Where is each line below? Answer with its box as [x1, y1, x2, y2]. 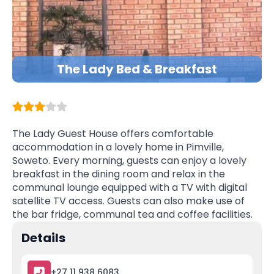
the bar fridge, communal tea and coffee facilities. [12, 207, 253, 221]
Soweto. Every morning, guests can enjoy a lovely [12, 154, 246, 168]
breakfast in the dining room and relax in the [12, 167, 225, 181]
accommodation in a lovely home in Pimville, [12, 140, 224, 154]
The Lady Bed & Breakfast [57, 61, 217, 78]
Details [21, 229, 65, 246]
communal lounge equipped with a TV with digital [12, 180, 247, 194]
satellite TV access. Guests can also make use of [12, 194, 245, 208]
